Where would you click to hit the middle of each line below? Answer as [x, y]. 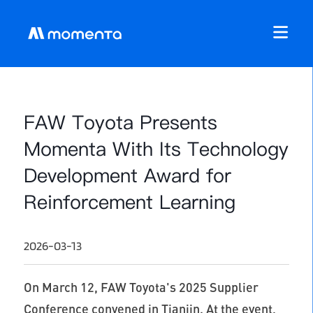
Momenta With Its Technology [156, 148]
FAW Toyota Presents [120, 122]
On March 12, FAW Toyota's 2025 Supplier [141, 287]
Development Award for [127, 175]
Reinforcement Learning [129, 202]
